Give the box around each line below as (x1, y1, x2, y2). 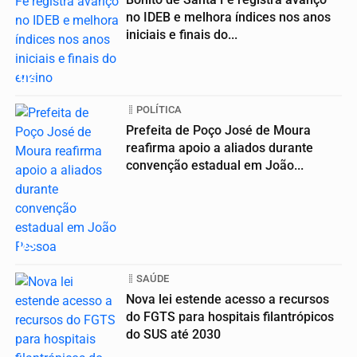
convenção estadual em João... (126, 158, 304, 174)
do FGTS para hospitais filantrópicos (126, 309, 334, 325)
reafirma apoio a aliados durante (126, 140, 313, 156)
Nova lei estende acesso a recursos (126, 292, 329, 308)
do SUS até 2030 (126, 327, 221, 343)
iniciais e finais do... (126, 27, 237, 43)
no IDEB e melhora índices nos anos (126, 10, 331, 25)
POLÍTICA (136, 104, 182, 116)
